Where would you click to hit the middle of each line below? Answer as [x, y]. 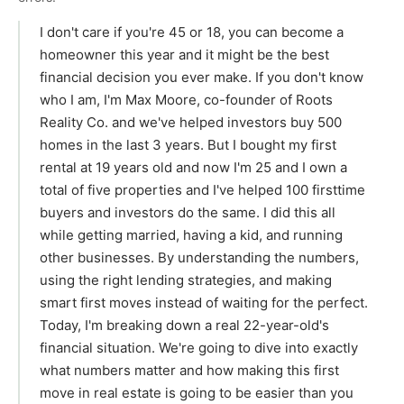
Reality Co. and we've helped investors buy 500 [191, 123]
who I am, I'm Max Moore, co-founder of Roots [186, 100]
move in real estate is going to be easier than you [197, 393]
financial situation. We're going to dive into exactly [199, 348]
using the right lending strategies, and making [186, 280]
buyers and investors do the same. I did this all [188, 213]
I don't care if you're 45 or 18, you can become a [192, 32]
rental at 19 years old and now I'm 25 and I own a [193, 168]
